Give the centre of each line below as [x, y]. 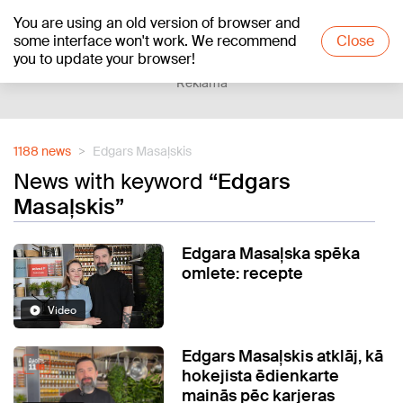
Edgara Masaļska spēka [271, 254]
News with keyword [111, 181]
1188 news [42, 151]
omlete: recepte [243, 273]
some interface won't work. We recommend [155, 41]
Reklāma [201, 83]
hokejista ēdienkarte [261, 376]
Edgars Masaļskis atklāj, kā [283, 357]
